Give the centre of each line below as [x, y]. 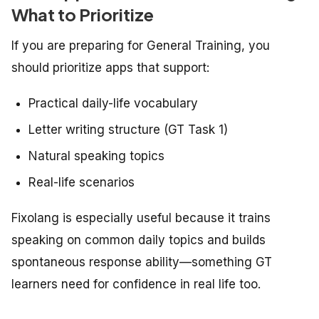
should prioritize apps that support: [110, 68]
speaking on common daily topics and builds [138, 240]
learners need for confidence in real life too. [136, 284]
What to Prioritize [83, 15]
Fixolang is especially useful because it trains [141, 218]
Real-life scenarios [82, 183]
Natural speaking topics [96, 156]
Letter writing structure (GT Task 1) [128, 130]
